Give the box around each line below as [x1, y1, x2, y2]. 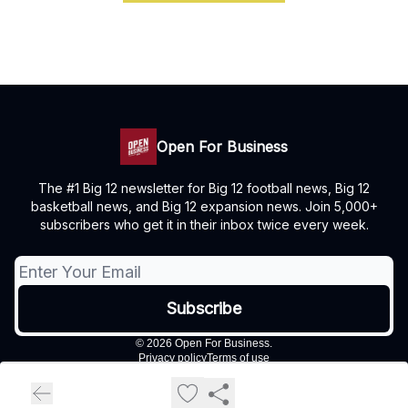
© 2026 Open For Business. [136, 337, 272, 351]
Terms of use [207, 352, 270, 365]
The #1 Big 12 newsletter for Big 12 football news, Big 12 [38, 180, 370, 197]
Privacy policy [138, 352, 207, 365]
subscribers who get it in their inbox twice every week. [39, 217, 369, 233]
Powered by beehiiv [166, 372, 264, 389]
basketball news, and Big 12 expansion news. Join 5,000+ [30, 199, 378, 215]
